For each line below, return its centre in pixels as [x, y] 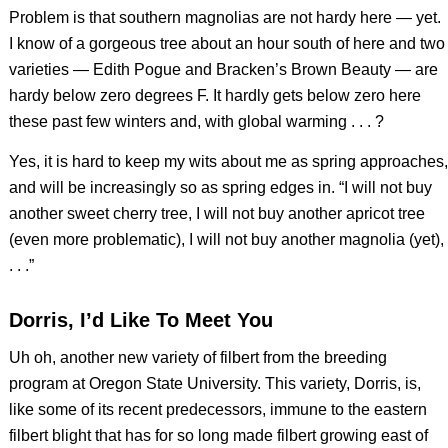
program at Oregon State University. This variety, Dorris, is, [214, 383]
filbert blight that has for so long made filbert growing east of [218, 435]
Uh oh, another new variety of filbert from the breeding [197, 357]
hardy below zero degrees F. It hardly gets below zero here [214, 96]
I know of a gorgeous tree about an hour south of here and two [226, 44]
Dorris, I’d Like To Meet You [140, 319]
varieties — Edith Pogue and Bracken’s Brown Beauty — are [223, 70]
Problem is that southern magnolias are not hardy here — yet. [224, 18]
